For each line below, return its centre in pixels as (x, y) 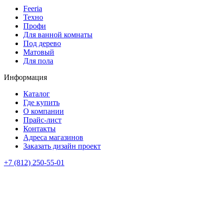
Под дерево (42, 43)
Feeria (33, 8)
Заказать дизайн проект (62, 146)
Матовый (39, 52)
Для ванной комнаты (58, 34)
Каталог (37, 93)
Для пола (38, 61)
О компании (44, 111)
